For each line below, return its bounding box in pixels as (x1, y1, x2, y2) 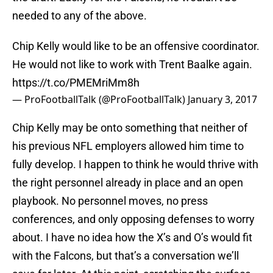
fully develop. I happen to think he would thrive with (12, 158, 258, 171)
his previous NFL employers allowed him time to (12, 140, 244, 153)
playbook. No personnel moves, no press (12, 194, 208, 208)
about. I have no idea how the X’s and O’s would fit (12, 231, 252, 244)
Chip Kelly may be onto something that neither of (12, 121, 247, 135)
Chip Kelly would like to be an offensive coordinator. (12, 40, 260, 53)
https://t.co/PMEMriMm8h (12, 76, 140, 90)
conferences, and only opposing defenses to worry (12, 213, 255, 226)
